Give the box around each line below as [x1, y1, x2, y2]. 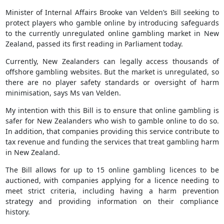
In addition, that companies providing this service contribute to [5, 126, 219, 136]
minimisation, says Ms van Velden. [5, 88, 121, 98]
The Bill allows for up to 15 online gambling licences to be [5, 165, 219, 175]
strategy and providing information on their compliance [5, 196, 219, 206]
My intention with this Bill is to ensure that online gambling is [5, 105, 219, 115]
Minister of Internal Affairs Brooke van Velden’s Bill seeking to [5, 7, 219, 17]
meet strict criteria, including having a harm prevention [5, 186, 219, 196]
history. [5, 207, 30, 217]
